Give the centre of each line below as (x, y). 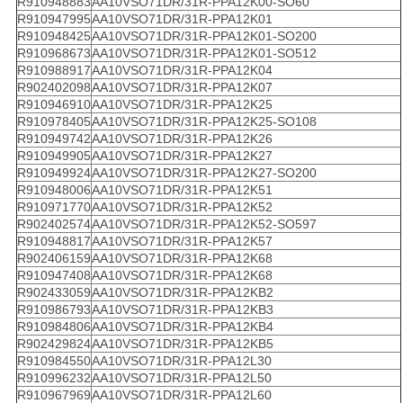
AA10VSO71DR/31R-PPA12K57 (182, 242)
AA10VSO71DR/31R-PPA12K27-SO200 (204, 173)
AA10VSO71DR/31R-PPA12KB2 (182, 293)
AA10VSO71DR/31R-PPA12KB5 (182, 344)
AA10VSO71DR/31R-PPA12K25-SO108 (204, 122)
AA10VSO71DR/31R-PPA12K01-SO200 (204, 36)
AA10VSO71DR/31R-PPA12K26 (182, 139)
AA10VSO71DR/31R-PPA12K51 (182, 190)
